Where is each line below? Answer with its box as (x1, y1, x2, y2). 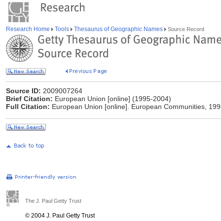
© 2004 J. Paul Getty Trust (25, 212, 95, 219)
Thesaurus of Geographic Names (73, 26, 164, 33)
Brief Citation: (6, 95, 53, 103)
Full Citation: (6, 103, 50, 110)
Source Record (166, 26, 204, 32)
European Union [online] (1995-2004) (53, 95, 171, 103)
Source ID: (6, 87, 41, 95)
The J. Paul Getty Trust (25, 198, 81, 204)
